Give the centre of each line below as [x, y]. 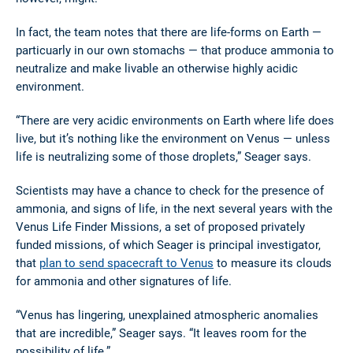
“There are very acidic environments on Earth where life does [175, 120]
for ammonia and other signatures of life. [124, 281]
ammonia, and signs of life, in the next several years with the [174, 208]
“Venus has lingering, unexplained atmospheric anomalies [167, 315]
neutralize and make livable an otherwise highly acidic [157, 68]
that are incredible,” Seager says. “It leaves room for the [161, 333]
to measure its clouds [273, 263]
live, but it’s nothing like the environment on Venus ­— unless [173, 138]
